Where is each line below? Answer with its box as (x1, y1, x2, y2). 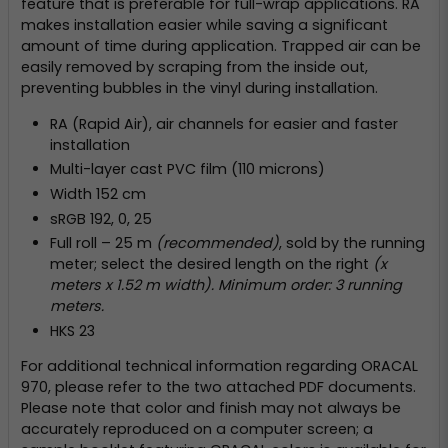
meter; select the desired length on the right (49, 254, 369, 275)
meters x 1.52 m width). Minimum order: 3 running (49, 275, 402, 296)
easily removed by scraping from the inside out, (21, 57, 368, 78)
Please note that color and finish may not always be (21, 398, 401, 419)
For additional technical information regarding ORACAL (21, 356, 418, 377)
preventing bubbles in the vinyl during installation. (21, 78, 378, 99)
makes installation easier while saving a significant (21, 15, 388, 36)
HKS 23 (49, 320, 95, 341)
